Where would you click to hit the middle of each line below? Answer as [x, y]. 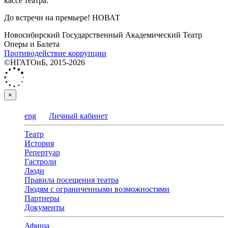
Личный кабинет [78, 116]
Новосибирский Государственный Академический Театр [103, 35]
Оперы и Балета [32, 44]
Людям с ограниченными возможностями [97, 189]
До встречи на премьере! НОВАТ [62, 18]
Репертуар [42, 153]
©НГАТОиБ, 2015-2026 [45, 63]
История [39, 144]
